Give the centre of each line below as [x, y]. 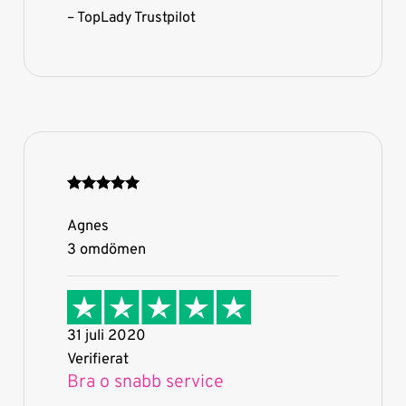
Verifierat [97, 359]
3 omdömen [106, 249]
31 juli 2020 [106, 335]
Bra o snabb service [145, 382]
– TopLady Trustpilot [131, 18]
